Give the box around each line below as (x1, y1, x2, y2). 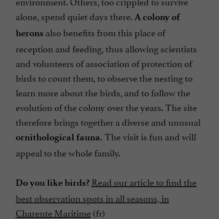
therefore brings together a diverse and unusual (16, 114, 200, 129)
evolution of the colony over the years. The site (16, 100, 197, 114)
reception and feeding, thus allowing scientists (16, 41, 197, 55)
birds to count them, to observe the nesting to (16, 70, 193, 85)
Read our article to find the (91, 175, 197, 189)
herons (16, 27, 44, 39)
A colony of (134, 11, 180, 23)
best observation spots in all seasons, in (16, 191, 169, 205)
